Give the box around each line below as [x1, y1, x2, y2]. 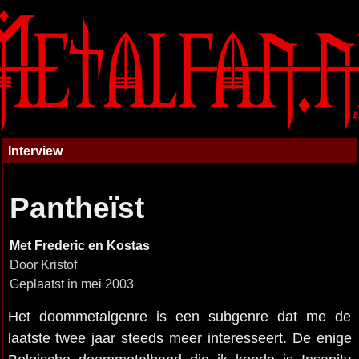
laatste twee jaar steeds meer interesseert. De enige [7, 329, 352, 346]
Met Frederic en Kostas [9, 239, 150, 252]
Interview [7, 143, 63, 158]
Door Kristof [9, 258, 77, 272]
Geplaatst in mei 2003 [9, 277, 134, 291]
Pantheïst [9, 192, 144, 224]
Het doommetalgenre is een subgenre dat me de [7, 308, 352, 325]
